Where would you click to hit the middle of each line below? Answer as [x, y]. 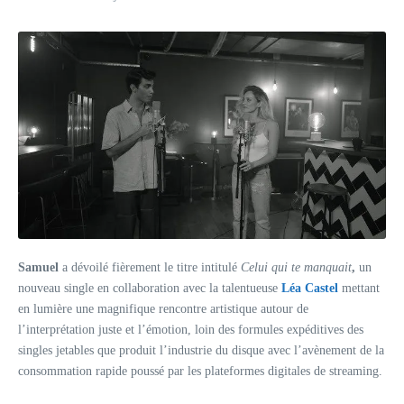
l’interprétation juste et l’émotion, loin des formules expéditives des [191, 329]
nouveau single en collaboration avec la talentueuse [150, 288]
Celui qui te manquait [296, 267]
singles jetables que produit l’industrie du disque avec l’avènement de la [201, 350]
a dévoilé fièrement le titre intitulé [151, 267]
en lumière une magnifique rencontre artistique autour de [163, 308]
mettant [361, 288]
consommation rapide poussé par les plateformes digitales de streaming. [200, 371]
